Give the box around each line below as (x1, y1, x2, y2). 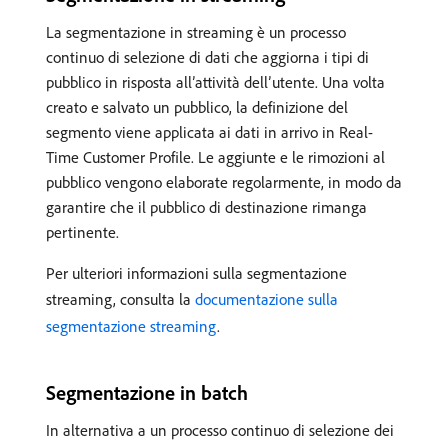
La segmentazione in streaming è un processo (46, 22, 346, 42)
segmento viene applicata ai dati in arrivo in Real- (46, 122, 373, 142)
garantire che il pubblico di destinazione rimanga (46, 197, 367, 217)
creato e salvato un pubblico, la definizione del (46, 97, 348, 117)
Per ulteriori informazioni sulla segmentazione (46, 263, 347, 283)
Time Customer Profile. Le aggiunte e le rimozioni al (46, 147, 385, 167)
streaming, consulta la (46, 289, 195, 309)
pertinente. (46, 222, 119, 242)
